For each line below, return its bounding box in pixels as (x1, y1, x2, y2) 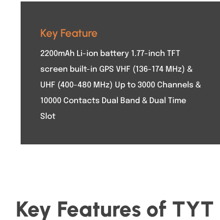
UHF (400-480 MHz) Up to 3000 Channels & (40, 81, 201, 89)
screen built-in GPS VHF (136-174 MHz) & (40, 65, 192, 74)
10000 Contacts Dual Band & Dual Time (40, 97, 186, 105)
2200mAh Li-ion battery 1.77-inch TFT (40, 50, 180, 58)
